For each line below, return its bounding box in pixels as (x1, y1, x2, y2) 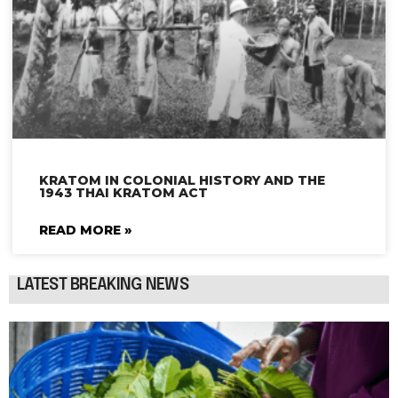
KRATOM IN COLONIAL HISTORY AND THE (38, 172, 325, 189)
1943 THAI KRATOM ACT (38, 185, 208, 202)
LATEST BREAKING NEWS (17, 277, 188, 294)
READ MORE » (38, 222, 131, 239)
